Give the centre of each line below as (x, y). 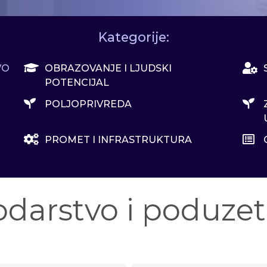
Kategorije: (133, 37)
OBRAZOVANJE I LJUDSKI (108, 68)
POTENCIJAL (77, 83)
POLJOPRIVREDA (89, 104)
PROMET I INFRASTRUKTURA (119, 140)
